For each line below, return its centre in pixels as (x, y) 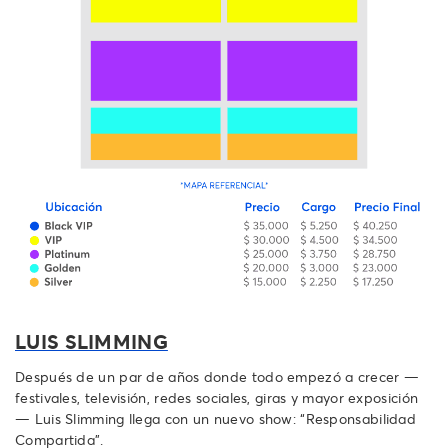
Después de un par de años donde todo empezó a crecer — (217, 376)
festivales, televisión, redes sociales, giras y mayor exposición (217, 397)
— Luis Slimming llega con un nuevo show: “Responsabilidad (216, 418)
